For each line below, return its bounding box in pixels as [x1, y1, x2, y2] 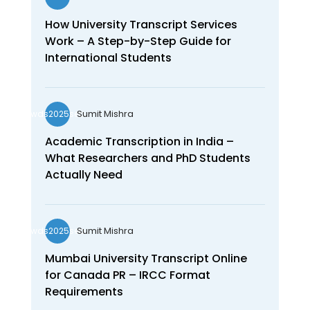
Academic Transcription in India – [44, 133, 234, 149]
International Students [44, 49, 172, 66]
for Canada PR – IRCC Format [44, 266, 210, 283]
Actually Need [44, 166, 122, 183]
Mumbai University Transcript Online [44, 250, 247, 266]
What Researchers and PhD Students [44, 149, 250, 166]
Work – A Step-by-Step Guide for [44, 33, 231, 49]
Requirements [44, 283, 123, 300]
